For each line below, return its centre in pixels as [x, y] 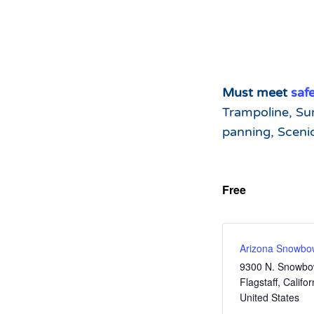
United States [269, 297]
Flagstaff [259, 282]
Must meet [257, 93]
